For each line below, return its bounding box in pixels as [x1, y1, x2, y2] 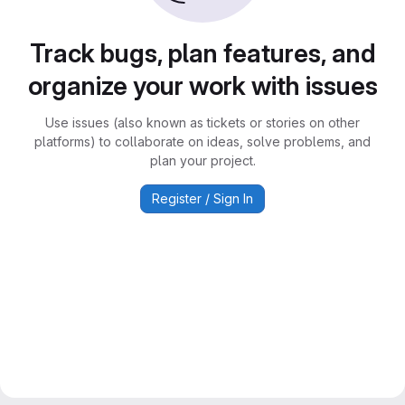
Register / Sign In [152, 191, 253, 206]
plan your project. [149, 153, 256, 168]
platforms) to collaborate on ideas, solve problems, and [34, 134, 371, 149]
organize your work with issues [27, 71, 378, 101]
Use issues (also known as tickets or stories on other [45, 115, 360, 130]
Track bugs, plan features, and [29, 38, 376, 69]
